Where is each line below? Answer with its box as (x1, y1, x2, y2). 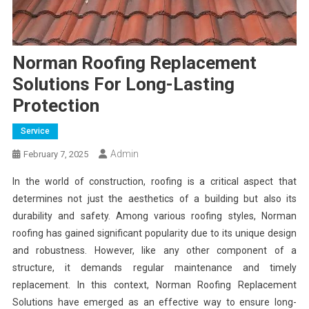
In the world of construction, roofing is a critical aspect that (12, 175, 297, 187)
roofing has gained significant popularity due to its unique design (12, 227, 297, 239)
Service (20, 126, 50, 136)
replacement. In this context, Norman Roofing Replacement (12, 279, 297, 290)
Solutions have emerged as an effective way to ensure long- (12, 296, 297, 308)
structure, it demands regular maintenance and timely (12, 261, 297, 273)
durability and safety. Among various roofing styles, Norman (12, 210, 297, 221)
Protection (12, 94, 99, 116)
